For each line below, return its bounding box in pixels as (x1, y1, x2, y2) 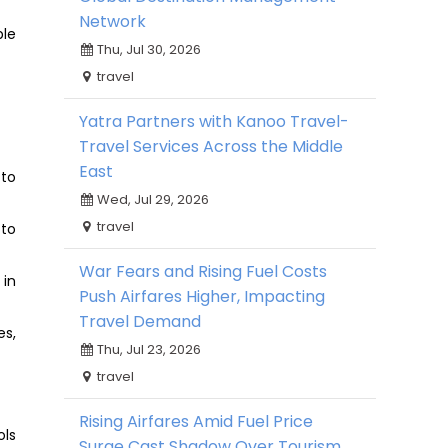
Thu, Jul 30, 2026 (94, 40, 201, 59)
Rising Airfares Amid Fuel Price (79, 410, 313, 433)
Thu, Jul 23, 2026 (94, 340, 201, 359)
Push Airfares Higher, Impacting (79, 285, 325, 308)
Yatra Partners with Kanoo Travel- (79, 110, 349, 133)
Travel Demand (79, 310, 201, 333)
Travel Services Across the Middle (79, 135, 343, 158)
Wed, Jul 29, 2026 (94, 190, 209, 209)
